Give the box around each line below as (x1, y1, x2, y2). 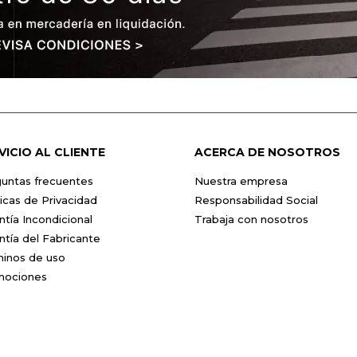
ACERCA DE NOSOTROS (194, 145, 340, 159)
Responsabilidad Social (194, 194, 318, 206)
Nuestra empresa (194, 175, 288, 187)
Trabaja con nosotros (194, 213, 308, 226)
